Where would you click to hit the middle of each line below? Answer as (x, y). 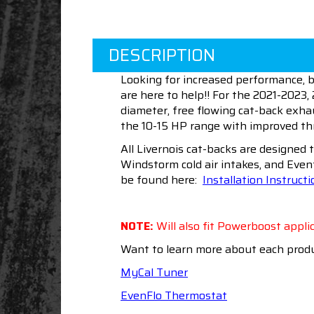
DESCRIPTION (162, 55)
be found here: (162, 179)
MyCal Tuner (154, 272)
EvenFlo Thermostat (174, 295)
